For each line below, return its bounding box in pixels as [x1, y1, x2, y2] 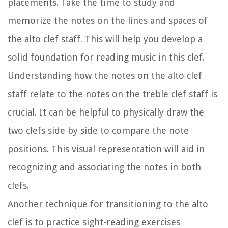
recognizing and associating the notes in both [8, 162, 201, 173]
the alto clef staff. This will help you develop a [8, 34, 203, 45]
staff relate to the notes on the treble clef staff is [8, 89, 217, 100]
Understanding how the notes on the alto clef [8, 70, 202, 81]
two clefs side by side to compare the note [8, 125, 189, 136]
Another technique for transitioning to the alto [8, 198, 208, 210]
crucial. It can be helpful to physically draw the [8, 107, 204, 118]
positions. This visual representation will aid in [8, 144, 205, 155]
